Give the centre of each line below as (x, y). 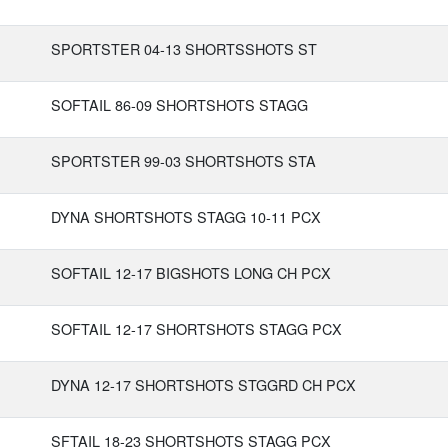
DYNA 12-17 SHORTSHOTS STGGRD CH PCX (203, 384)
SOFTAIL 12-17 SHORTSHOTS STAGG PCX (196, 328)
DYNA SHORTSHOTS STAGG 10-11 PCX (186, 216)
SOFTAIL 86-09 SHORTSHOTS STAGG (179, 104)
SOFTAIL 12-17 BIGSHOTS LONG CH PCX (191, 272)
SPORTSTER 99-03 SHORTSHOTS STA (183, 160)
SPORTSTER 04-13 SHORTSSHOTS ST (184, 48)
